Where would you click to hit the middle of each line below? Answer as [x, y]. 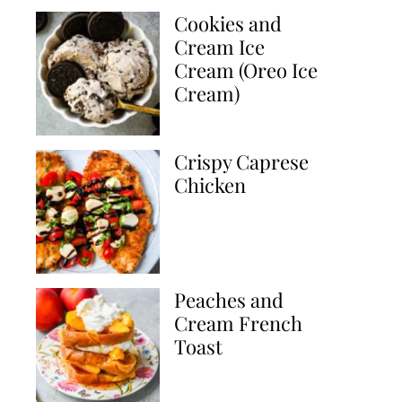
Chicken [210, 185]
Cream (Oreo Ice [246, 70]
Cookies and [228, 23]
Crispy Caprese [241, 162]
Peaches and [229, 300]
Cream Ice [219, 47]
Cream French [238, 323]
